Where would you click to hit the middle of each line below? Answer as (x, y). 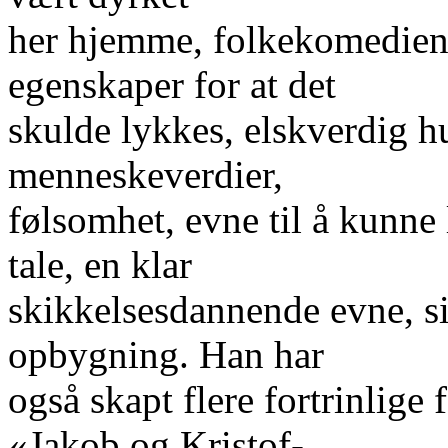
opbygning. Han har (166, 354)
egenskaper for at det (172, 84)
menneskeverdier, (145, 174)
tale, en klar (100, 264)
